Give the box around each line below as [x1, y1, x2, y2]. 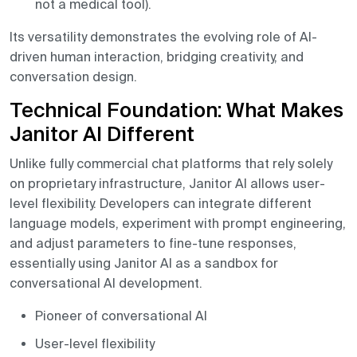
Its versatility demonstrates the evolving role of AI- [10, 29, 317, 45]
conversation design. [10, 69, 137, 84]
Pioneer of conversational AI [35, 308, 207, 324]
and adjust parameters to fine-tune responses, [10, 236, 296, 251]
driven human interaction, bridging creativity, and [10, 49, 304, 65]
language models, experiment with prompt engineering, [10, 216, 346, 231]
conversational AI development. [10, 276, 202, 291]
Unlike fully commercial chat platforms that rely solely [10, 156, 332, 171]
